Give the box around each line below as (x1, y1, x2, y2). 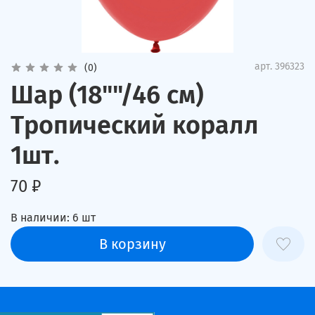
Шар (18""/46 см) (11, 79, 204, 110)
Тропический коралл (11, 109, 259, 141)
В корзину (98, 236, 166, 253)
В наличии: (11, 211, 70, 225)
